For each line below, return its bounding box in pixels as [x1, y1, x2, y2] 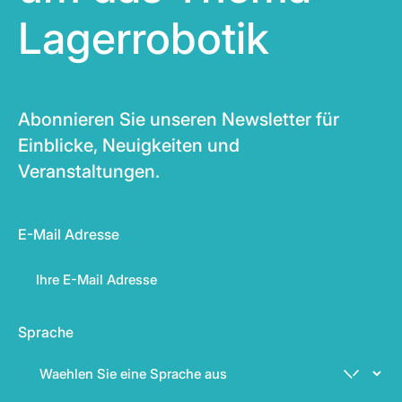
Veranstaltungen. [18, 161, 160, 182]
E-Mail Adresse [18, 225, 119, 243]
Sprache [18, 323, 74, 341]
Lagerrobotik [18, 12, 269, 65]
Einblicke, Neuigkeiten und [18, 135, 240, 156]
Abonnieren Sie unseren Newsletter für [18, 109, 339, 130]
